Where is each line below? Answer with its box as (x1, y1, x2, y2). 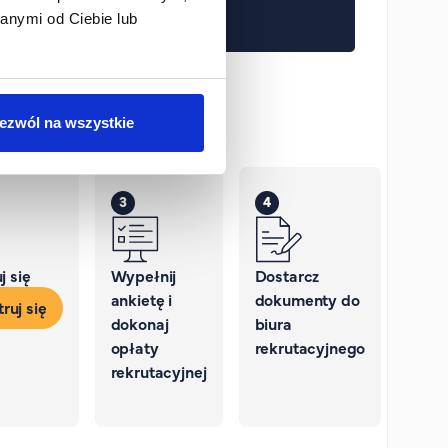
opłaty (110, 336, 159, 358)
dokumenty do (254, 288, 360, 310)
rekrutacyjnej (110, 360, 207, 382)
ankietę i (110, 288, 173, 310)
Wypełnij (110, 264, 177, 286)
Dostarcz (254, 264, 320, 286)
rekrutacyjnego (254, 336, 366, 358)
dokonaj (110, 312, 169, 334)
